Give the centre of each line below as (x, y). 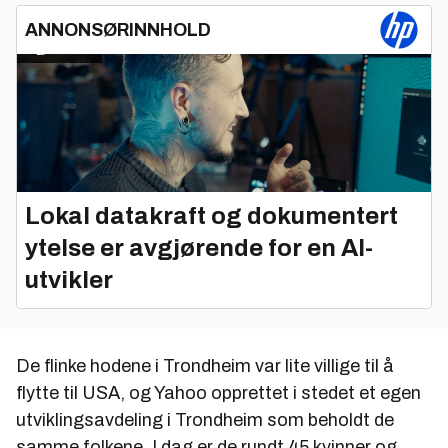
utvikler (69, 280)
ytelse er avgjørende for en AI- (199, 248)
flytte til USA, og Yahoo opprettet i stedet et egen (218, 393)
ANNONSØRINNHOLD (118, 30)
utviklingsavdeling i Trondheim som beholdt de (205, 420)
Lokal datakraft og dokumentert (211, 216)
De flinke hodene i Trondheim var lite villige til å (205, 366)
